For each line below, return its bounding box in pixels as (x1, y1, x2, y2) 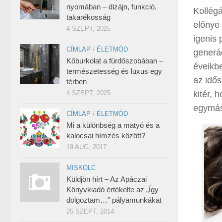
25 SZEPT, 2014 (66, 208, 114, 215)
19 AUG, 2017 (66, 143, 107, 151)
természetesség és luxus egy (66, 67, 162, 75)
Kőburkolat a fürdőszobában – (66, 56, 163, 65)
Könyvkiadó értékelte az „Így (66, 185, 159, 194)
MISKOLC (66, 164, 96, 171)
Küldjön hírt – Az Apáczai (66, 175, 147, 183)
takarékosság (66, 13, 111, 21)
